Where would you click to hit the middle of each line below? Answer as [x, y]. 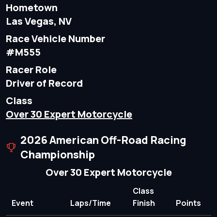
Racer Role [31, 70]
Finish [144, 203]
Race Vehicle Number [55, 39]
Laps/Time [91, 203]
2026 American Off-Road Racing [103, 140]
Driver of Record [44, 83]
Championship [58, 155]
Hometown [32, 8]
